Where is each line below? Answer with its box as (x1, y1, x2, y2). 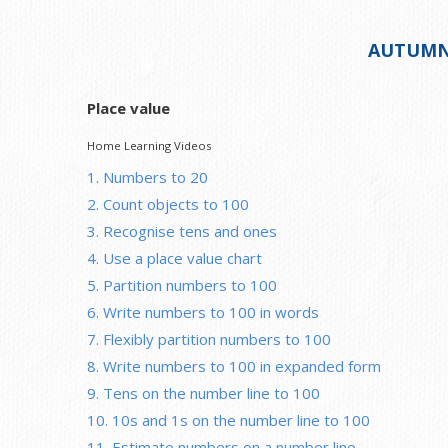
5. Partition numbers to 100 (87, 274, 277, 295)
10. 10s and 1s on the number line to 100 (87, 409, 370, 430)
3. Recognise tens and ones (87, 220, 277, 241)
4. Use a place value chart (87, 247, 262, 268)
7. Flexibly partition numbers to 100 (87, 328, 331, 349)
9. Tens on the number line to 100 (87, 382, 320, 403)
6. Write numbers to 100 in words (87, 301, 319, 322)
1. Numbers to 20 (87, 166, 208, 187)
